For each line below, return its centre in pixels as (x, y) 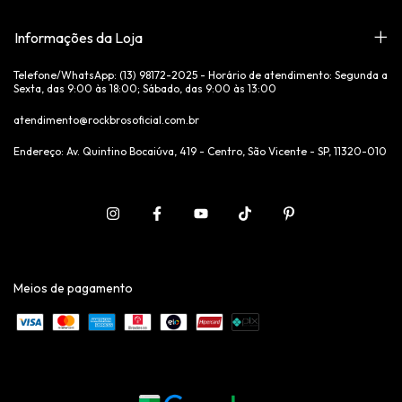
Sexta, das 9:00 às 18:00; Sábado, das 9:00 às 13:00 (145, 88)
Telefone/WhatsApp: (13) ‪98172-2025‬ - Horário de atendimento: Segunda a (201, 74)
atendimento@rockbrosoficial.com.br (106, 119)
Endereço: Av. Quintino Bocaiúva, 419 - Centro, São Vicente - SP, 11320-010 (200, 151)
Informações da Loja (79, 37)
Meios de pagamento (73, 288)
